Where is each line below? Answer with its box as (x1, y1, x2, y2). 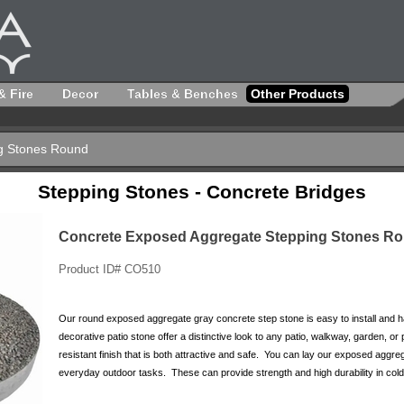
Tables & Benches (127, 87, 238, 101)
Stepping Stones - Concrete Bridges (38, 181, 366, 203)
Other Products (251, 87, 344, 101)
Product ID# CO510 (58, 262, 161, 276)
